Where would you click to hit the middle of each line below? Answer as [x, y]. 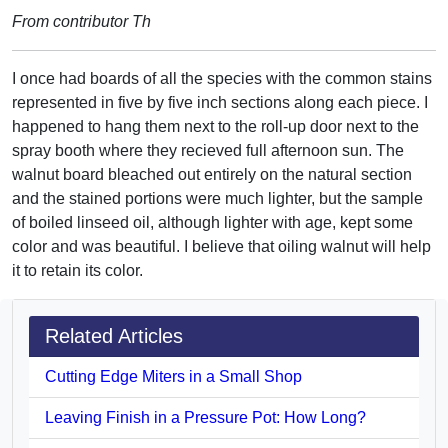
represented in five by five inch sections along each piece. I [220, 102]
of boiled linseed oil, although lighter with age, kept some [212, 222]
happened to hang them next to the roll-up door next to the [215, 126]
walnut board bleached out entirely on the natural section [212, 174]
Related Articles [114, 335]
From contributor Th [81, 21]
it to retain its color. [77, 270]
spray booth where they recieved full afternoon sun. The [208, 150]
